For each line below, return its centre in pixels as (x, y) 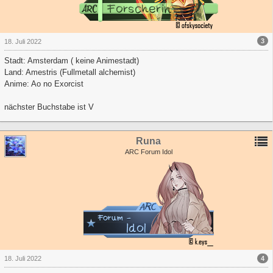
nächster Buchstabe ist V (49, 107)
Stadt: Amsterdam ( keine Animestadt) (72, 60)
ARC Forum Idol (148, 152)
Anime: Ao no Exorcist (44, 83)
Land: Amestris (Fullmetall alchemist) (70, 72)
